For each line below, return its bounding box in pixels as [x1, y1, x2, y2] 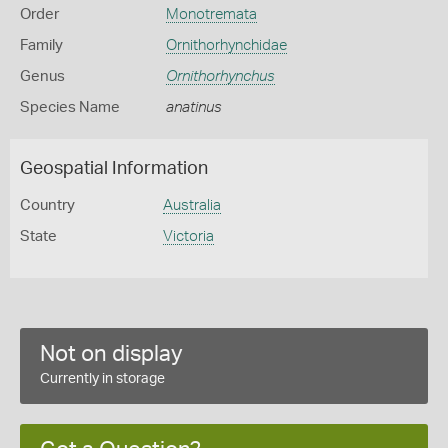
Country [20, 198, 75, 213]
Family [20, 38, 63, 53]
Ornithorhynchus [165, 69, 275, 84]
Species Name [20, 100, 120, 115]
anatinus [165, 100, 222, 115]
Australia [162, 198, 221, 213]
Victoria [162, 229, 214, 244]
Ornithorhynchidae [165, 38, 287, 53]
